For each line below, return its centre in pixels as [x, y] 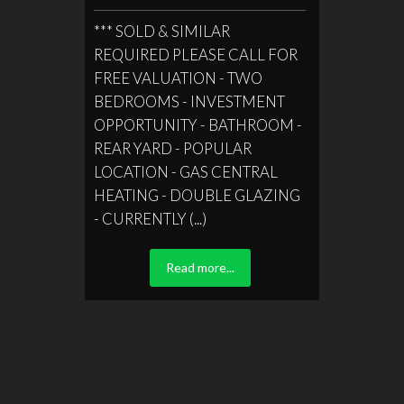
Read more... [200, 268]
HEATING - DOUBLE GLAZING [197, 196]
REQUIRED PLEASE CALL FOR [196, 55]
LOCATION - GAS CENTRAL [186, 172]
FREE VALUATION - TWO [179, 78]
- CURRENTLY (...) [151, 219]
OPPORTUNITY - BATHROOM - [198, 125]
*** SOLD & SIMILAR [162, 32]
